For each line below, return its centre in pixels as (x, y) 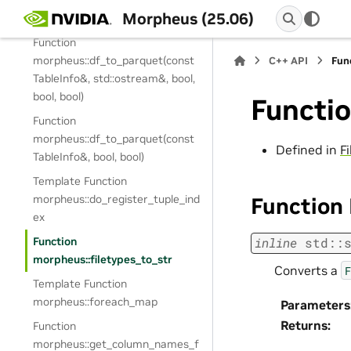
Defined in (308, 149)
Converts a (308, 270)
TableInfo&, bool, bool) (89, 157)
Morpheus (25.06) (188, 18)
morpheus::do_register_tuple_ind (117, 199)
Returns (304, 326)
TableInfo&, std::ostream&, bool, (114, 78)
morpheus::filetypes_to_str (103, 259)
